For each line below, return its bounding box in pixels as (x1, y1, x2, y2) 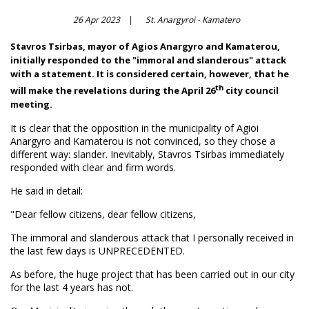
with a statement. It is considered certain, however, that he (10, 68, 289, 80)
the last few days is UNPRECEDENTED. (10, 244, 185, 258)
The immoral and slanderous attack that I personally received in (10, 231, 294, 245)
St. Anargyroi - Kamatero (146, 14, 240, 26)
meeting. (10, 98, 52, 111)
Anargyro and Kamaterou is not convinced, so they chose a (10, 134, 275, 148)
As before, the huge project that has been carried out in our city (10, 268, 295, 281)
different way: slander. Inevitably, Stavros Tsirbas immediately (10, 148, 284, 161)
